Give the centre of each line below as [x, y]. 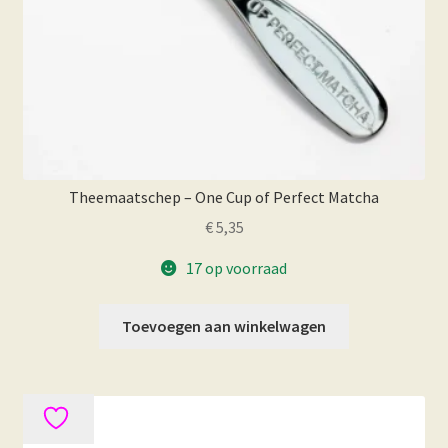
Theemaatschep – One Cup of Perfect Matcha [224, 196]
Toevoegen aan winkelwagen [224, 325]
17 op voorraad [236, 268]
